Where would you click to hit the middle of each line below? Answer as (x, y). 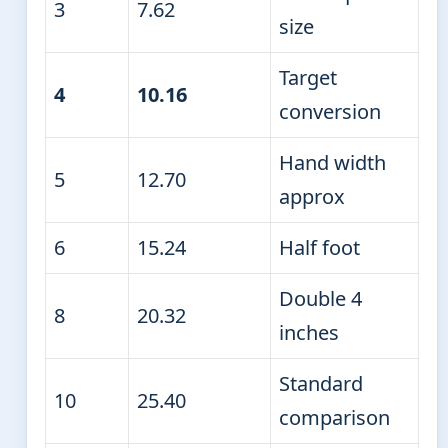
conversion (330, 111)
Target (308, 77)
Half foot (319, 247)
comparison (334, 417)
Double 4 (320, 298)
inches (309, 332)
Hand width (332, 162)
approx (312, 196)
